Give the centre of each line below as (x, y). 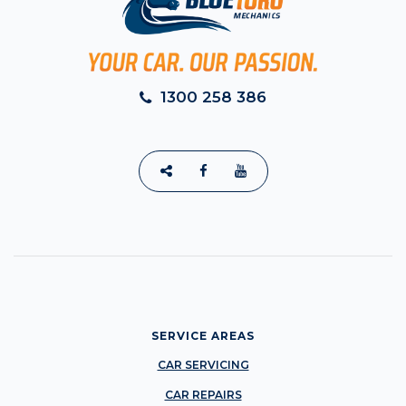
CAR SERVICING (203, 365)
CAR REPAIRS (203, 395)
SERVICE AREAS (203, 336)
